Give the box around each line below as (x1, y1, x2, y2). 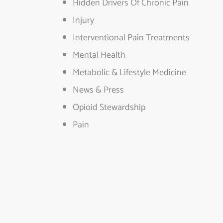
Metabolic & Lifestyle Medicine (73, 65, 186, 80)
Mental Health (73, 48, 125, 63)
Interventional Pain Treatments (73, 30, 190, 45)
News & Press (73, 83, 124, 98)
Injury (73, 13, 94, 28)
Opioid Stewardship (73, 100, 145, 115)
